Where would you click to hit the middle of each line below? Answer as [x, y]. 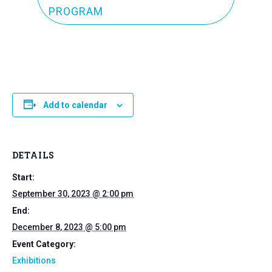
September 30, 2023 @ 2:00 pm [73, 193]
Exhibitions [34, 260]
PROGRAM [76, 12]
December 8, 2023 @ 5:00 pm [69, 227]
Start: [23, 177]
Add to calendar [75, 105]
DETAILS [33, 155]
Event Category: [44, 244]
